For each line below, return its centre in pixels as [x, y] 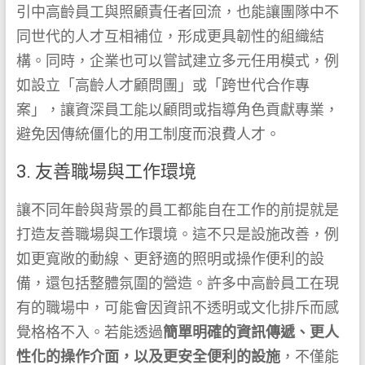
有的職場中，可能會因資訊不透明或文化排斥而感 [177, 308]
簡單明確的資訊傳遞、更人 [251, 332]
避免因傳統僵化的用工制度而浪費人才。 [148, 134]
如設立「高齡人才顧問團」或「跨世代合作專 [163, 86]
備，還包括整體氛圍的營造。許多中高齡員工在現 [177, 284]
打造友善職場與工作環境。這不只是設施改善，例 [177, 235]
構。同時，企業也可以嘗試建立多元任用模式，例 [177, 61]
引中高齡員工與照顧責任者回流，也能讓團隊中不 [177, 12]
